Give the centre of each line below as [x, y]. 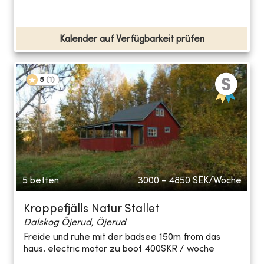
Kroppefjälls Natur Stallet [91, 209]
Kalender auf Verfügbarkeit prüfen [132, 39]
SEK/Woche [217, 181]
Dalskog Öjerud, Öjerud [75, 222]
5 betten [41, 181]
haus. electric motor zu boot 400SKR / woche [119, 250]
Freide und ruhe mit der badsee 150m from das [122, 238]
